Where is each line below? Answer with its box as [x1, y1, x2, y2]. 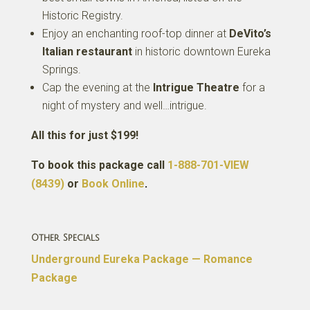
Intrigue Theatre [152, 81, 239, 94]
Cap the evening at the [42, 81, 153, 94]
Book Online [81, 177, 145, 190]
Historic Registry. [42, 9, 123, 22]
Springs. [42, 63, 81, 76]
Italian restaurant [42, 45, 132, 58]
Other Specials [30, 233, 100, 243]
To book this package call [30, 158, 167, 172]
